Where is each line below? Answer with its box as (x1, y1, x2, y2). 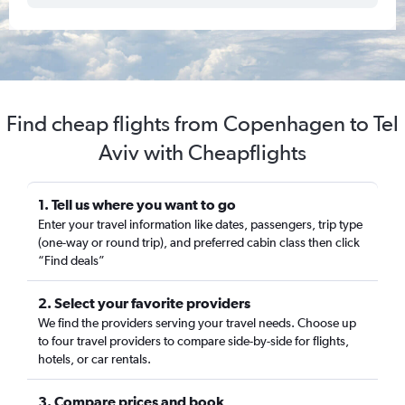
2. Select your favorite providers (38, 295, 250, 311)
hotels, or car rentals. (38, 352, 151, 366)
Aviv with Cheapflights (99, 139, 306, 165)
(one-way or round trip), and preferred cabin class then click (38, 235, 360, 250)
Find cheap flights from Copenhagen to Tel (6, 110, 399, 137)
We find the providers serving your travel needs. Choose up (38, 316, 356, 330)
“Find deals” (38, 253, 105, 268)
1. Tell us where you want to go (38, 196, 236, 212)
